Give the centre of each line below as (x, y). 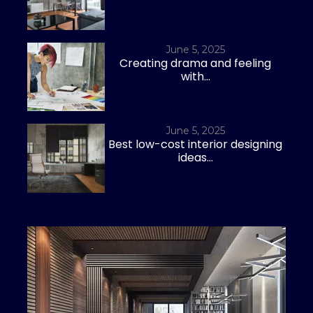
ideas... (195, 158)
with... (195, 76)
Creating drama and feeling (195, 63)
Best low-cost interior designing (195, 145)
